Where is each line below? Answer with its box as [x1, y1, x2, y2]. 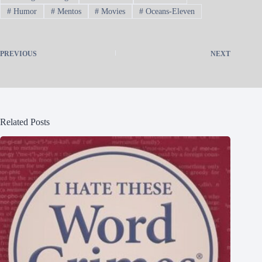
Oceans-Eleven [143, 6, 195, 16]
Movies [99, 6, 126, 16]
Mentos [54, 6, 81, 16]
